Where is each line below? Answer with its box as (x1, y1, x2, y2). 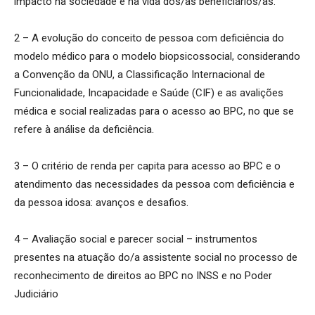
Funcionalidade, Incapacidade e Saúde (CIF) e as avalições (14, 86, 283, 99)
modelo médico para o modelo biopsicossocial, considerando (14, 49, 300, 63)
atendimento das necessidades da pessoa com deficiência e (14, 177, 295, 191)
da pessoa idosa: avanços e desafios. (14, 195, 188, 209)
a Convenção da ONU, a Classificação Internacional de (14, 67, 265, 81)
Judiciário (14, 287, 58, 300)
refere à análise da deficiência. (14, 122, 154, 136)
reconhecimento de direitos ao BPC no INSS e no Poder (14, 269, 272, 282)
